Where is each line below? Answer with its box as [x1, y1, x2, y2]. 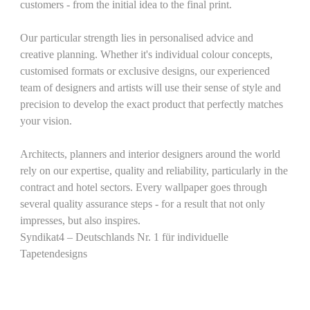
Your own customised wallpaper [20, 277, 221, 293]
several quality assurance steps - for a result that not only [20, 197, 266, 210]
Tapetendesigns [20, 247, 88, 260]
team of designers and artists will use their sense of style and [20, 81, 282, 94]
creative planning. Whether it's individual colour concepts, [20, 48, 273, 61]
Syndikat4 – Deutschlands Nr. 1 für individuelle [20, 230, 229, 244]
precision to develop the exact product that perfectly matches [20, 98, 284, 111]
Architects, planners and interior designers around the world [20, 147, 281, 161]
